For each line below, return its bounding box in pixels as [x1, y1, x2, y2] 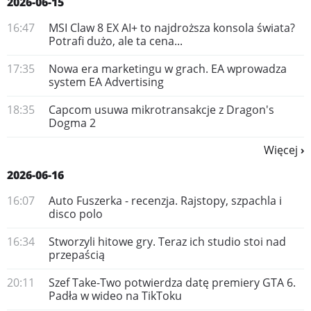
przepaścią [49, 247, 105, 262]
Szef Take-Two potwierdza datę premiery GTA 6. [49, 275, 296, 290]
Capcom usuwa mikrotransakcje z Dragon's [49, 102, 274, 117]
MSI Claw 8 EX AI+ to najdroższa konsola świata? [49, 20, 295, 35]
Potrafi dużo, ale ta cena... [49, 33, 183, 49]
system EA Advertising [49, 74, 164, 90]
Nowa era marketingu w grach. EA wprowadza [49, 61, 287, 76]
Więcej [264, 142, 298, 158]
